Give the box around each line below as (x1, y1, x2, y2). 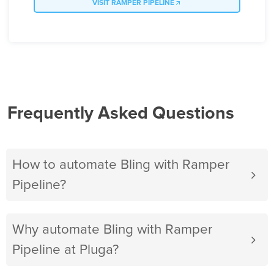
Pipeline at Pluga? (12, 243, 119, 257)
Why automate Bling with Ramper (12, 223, 212, 237)
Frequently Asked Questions (7, 105, 234, 123)
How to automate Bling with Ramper (12, 158, 229, 172)
